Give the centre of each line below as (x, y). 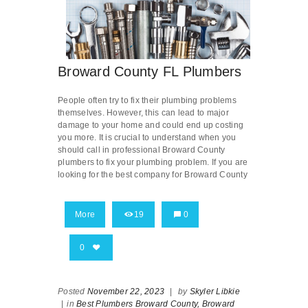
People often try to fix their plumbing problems (147, 101)
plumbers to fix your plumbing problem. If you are (153, 163)
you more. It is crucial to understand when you (147, 138)
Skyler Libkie (214, 292)
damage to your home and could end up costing (151, 125)
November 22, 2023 (125, 292)
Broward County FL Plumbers (150, 72)
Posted (73, 292)
